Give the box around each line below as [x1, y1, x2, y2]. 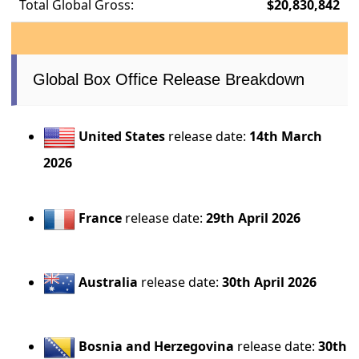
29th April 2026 [206, 208, 301, 227]
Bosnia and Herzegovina [79, 337, 235, 355]
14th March [249, 127, 323, 145]
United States [79, 127, 166, 145]
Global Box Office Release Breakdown [33, 70, 305, 88]
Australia [79, 272, 139, 291]
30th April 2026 [222, 272, 317, 291]
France [79, 208, 123, 227]
